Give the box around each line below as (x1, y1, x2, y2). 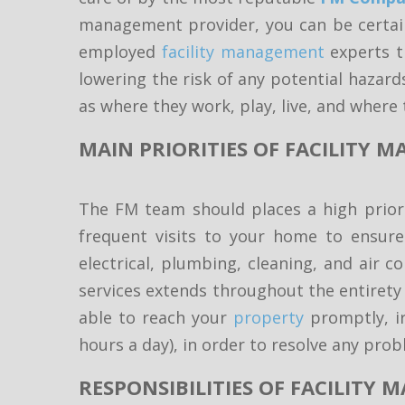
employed (79, 41, 162, 62)
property (233, 306, 305, 328)
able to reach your (79, 306, 234, 328)
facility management (161, 41, 325, 62)
